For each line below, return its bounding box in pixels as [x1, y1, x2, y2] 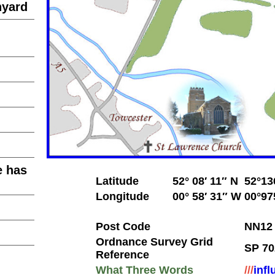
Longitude [96, 190, 149, 203]
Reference [96, 248, 149, 261]
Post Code [96, 220, 150, 233]
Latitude [96, 174, 139, 187]
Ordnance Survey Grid [96, 235, 213, 248]
